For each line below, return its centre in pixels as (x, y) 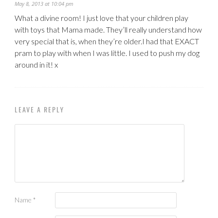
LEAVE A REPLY (39, 109)
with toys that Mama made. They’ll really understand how (108, 29)
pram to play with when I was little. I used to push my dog (107, 53)
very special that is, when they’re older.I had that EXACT (107, 41)
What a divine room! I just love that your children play (101, 18)
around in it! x (36, 64)
